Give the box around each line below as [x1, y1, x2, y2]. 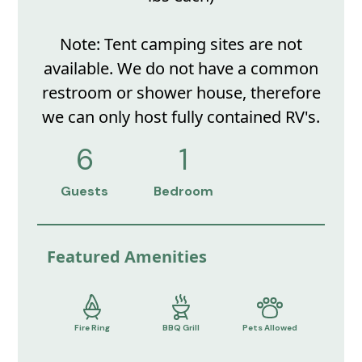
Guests [61, 183, 109, 200]
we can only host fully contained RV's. [42, 105, 320, 128]
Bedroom [154, 183, 214, 200]
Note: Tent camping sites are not [60, 32, 302, 55]
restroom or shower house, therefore [41, 81, 321, 103]
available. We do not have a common [44, 57, 318, 79]
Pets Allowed [242, 322, 298, 334]
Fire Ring [74, 322, 110, 334]
